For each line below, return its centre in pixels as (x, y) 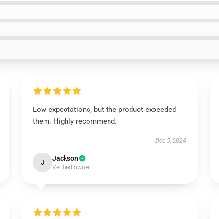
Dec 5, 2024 (171, 141)
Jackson (65, 158)
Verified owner (71, 167)
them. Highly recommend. (75, 121)
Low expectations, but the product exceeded (104, 109)
